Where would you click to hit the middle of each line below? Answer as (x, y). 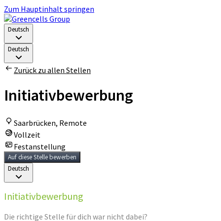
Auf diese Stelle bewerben (42, 157)
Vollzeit (27, 134)
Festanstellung (40, 146)
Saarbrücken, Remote (50, 123)
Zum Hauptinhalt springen (49, 9)
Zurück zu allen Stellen (52, 70)
